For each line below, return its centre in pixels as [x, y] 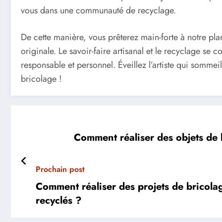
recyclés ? [59, 200]
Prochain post [60, 169]
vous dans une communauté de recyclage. [98, 11]
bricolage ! [41, 79]
